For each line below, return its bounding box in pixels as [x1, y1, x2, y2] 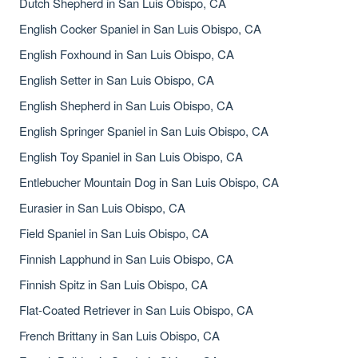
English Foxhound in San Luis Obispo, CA [19, 46, 234, 62]
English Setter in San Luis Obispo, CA [19, 71, 214, 88]
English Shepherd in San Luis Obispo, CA [19, 97, 233, 113]
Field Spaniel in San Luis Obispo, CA [19, 225, 209, 241]
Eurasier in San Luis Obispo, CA [19, 199, 185, 216]
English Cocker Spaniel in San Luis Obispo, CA [19, 20, 261, 37]
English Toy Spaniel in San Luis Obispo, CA [19, 148, 243, 165]
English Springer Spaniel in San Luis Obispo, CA [19, 122, 268, 139]
